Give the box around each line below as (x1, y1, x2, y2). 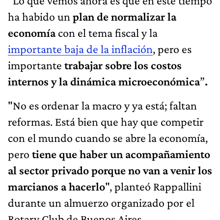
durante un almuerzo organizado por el (8, 195, 194, 209)
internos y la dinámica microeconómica (8, 74, 200, 88)
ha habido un (8, 9, 73, 23)
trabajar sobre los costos (62, 58, 182, 72)
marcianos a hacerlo (8, 179, 105, 193)
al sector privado (8, 163, 89, 177)
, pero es (153, 42, 192, 55)
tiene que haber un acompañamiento (29, 147, 210, 161)
